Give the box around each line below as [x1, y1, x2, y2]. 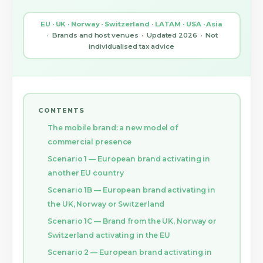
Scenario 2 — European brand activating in [48, 247, 213, 257]
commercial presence [48, 137, 132, 146]
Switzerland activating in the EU [48, 230, 171, 240]
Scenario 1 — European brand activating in [48, 154, 211, 163]
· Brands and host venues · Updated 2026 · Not [45, 31, 218, 39]
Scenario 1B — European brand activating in [48, 185, 216, 194]
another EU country [48, 168, 124, 177]
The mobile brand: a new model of [48, 123, 178, 132]
